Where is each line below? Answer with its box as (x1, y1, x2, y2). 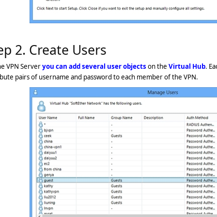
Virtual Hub (169, 62, 205, 71)
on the (146, 62, 169, 71)
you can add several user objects (42, 62, 146, 71)
